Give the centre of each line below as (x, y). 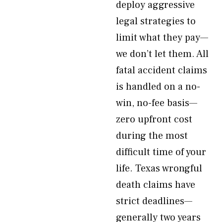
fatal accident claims (162, 70)
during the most (152, 136)
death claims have (156, 185)
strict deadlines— (154, 201)
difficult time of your (161, 152)
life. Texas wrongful (159, 168)
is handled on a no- (158, 87)
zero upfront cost (154, 119)
